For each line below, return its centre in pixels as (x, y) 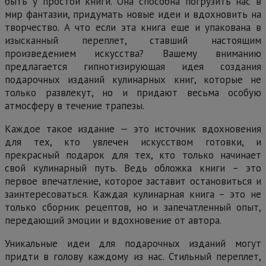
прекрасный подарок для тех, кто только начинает (133, 155)
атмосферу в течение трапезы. (75, 106)
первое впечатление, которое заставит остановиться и (133, 181)
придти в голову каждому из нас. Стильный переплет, (133, 257)
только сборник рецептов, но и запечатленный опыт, (133, 208)
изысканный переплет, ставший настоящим (133, 41)
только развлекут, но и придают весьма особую (133, 93)
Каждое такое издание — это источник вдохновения (133, 129)
